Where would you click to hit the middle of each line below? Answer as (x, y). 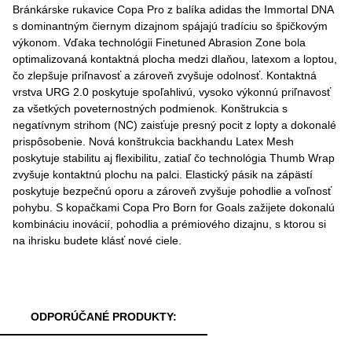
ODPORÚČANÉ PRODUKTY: (104, 317)
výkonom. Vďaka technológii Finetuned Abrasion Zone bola (159, 42)
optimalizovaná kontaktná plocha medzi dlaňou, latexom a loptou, (175, 59)
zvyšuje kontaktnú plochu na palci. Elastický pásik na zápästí (163, 174)
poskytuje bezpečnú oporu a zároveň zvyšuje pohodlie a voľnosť (172, 191)
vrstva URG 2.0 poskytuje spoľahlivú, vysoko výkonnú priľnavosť (172, 92)
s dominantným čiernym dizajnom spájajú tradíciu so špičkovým (170, 26)
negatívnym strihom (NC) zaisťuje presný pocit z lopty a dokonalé (174, 125)
